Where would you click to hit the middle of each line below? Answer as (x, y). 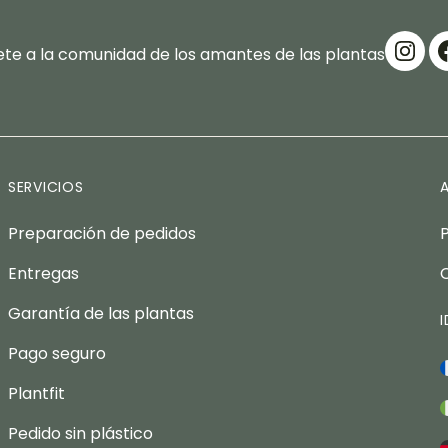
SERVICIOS (46, 187)
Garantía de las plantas (101, 314)
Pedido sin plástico (80, 434)
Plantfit (36, 394)
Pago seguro (57, 354)
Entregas (43, 274)
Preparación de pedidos (102, 234)
